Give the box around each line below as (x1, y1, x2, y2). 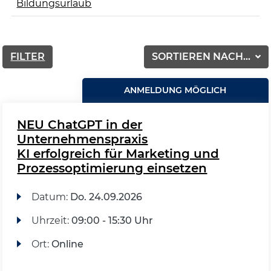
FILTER (10, 50, 45, 62)
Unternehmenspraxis (17, 131, 148, 146)
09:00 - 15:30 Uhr (71, 214, 153, 226)
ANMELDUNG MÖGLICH (124, 84, 227, 96)
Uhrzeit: (31, 214, 71, 226)
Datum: (31, 191, 70, 203)
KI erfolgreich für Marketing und (17, 146, 220, 161)
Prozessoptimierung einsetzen (17, 160, 207, 175)
